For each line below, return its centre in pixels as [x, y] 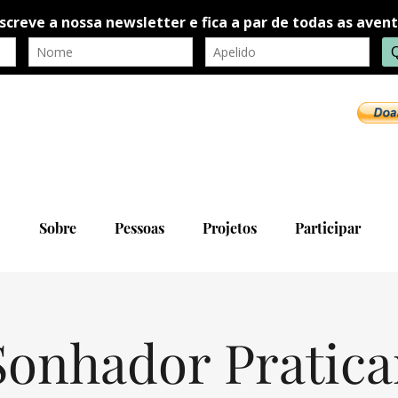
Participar [327, 228]
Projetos [229, 228]
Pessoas [139, 228]
